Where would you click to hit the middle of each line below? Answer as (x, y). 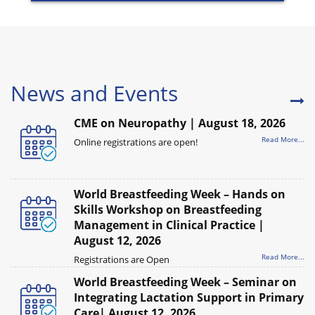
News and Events (94, 93)
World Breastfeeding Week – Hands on (180, 194)
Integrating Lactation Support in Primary (189, 297)
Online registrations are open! (136, 142)
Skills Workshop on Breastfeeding (168, 209)
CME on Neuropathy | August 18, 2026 (180, 123)
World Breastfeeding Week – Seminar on (185, 282)
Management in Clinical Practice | (169, 225)
